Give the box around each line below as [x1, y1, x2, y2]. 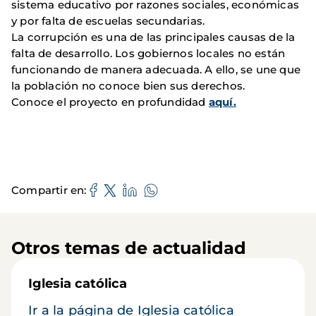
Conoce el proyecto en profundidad [11, 95, 209, 109]
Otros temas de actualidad [11, 237, 246, 258]
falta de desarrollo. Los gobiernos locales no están [11, 46, 286, 60]
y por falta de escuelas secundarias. [11, 13, 205, 28]
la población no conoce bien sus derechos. [11, 78, 245, 92]
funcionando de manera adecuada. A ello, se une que [11, 62, 301, 76]
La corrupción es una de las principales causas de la [11, 30, 296, 44]
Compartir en [11, 183, 85, 197]
